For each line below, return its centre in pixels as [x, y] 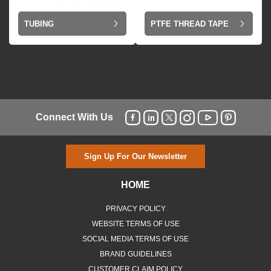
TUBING [39, 24]
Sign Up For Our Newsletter [135, 157]
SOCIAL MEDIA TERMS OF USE [135, 239]
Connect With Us [74, 117]
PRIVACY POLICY [135, 209]
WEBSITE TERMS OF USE [135, 224]
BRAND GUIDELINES [135, 254]
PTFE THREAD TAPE [190, 24]
